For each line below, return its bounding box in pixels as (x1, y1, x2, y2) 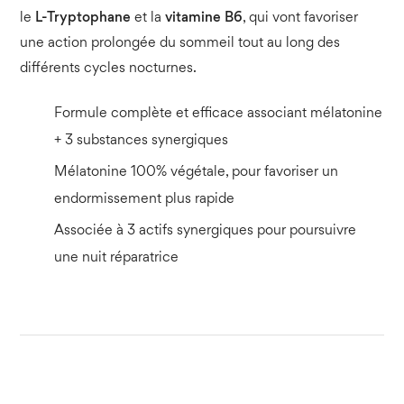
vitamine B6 (165, 11, 243, 25)
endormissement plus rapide (54, 192, 235, 207)
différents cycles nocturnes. (20, 61, 197, 76)
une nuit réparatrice (54, 251, 179, 265)
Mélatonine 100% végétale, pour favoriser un (54, 165, 339, 179)
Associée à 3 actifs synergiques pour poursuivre (54, 224, 357, 238)
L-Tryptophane (35, 11, 132, 25)
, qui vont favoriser (243, 11, 359, 25)
